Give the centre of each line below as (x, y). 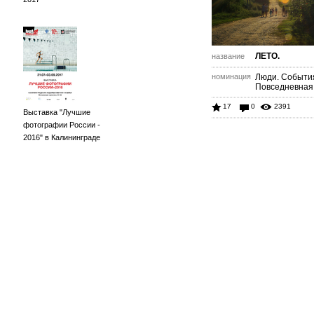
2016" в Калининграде (62, 137)
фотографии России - (62, 125)
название (228, 56)
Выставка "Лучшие (57, 112)
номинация (231, 76)
